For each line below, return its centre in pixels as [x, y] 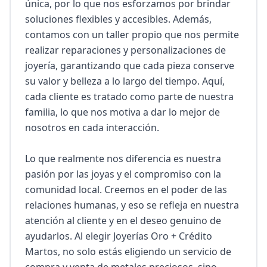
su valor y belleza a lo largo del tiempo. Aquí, [125, 81]
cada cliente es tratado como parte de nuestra [129, 97]
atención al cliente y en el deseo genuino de [123, 221]
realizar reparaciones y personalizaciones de [125, 50]
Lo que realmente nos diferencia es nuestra [123, 159]
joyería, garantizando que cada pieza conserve [130, 66]
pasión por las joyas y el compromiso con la [123, 174]
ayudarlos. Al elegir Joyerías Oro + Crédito [119, 236]
